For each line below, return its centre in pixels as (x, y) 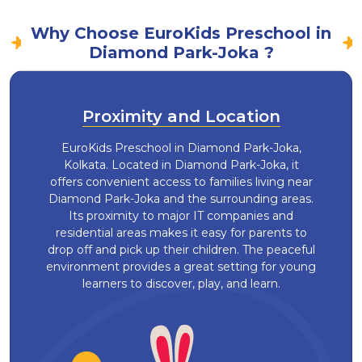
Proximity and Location (181, 117)
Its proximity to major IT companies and (181, 216)
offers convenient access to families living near (181, 182)
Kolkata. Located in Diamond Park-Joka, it (181, 165)
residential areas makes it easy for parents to (181, 233)
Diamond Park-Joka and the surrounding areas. (181, 199)
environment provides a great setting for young (181, 267)
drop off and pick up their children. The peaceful (181, 250)
